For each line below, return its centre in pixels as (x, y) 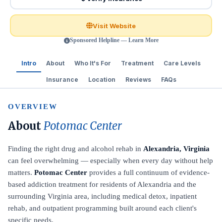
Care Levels (182, 63)
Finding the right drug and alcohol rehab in (76, 149)
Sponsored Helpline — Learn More (114, 40)
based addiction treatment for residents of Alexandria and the (102, 184)
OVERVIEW (33, 107)
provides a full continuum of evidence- (148, 172)
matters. (21, 172)
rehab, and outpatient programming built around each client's (102, 208)
